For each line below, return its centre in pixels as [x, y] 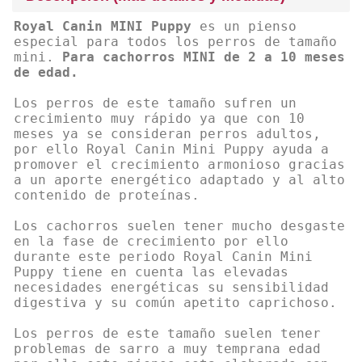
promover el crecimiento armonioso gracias [179, 165]
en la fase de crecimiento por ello [151, 242]
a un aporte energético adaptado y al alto [179, 180]
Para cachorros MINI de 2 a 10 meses [200, 57]
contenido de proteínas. [107, 196]
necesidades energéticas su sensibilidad [171, 288]
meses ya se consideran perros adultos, [167, 134]
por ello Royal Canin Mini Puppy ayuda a [171, 149]
